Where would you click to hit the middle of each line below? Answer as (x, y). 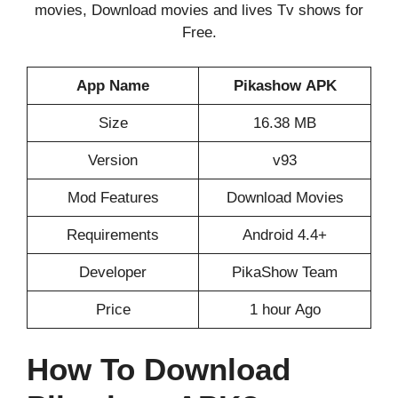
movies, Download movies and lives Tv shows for (199, 11)
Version (113, 160)
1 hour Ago (285, 309)
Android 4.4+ (285, 235)
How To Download (159, 370)
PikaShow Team (285, 272)
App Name (113, 85)
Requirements (113, 235)
